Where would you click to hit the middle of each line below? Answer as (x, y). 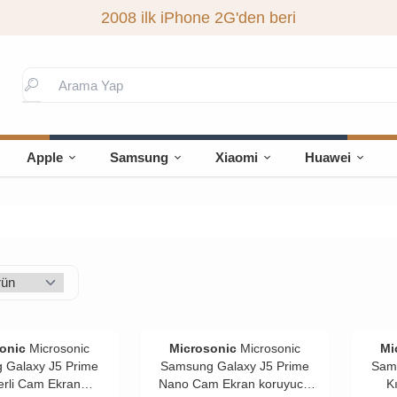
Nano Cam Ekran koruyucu (235, 384)
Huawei (328, 157)
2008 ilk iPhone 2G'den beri (198, 18)
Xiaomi (237, 157)
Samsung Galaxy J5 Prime (234, 366)
